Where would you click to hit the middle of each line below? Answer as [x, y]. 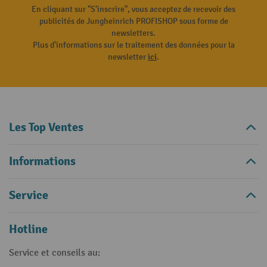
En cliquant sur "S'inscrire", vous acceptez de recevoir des [133, 9]
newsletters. [133, 33]
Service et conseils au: [55, 253]
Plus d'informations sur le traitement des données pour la [133, 45]
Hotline [28, 229]
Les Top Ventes [46, 127]
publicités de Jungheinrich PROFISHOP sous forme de [133, 21]
